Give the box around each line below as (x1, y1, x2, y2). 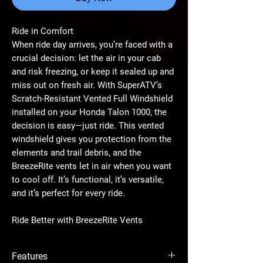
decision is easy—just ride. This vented (12, 120, 164, 131)
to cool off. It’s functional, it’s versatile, (12, 174, 164, 185)
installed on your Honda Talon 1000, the (12, 106, 167, 117)
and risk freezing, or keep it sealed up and (12, 66, 174, 77)
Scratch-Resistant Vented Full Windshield (12, 93, 173, 104)
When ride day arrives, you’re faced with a (12, 39, 173, 50)
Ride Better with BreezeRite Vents (12, 214, 143, 225)
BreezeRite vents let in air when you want (12, 160, 171, 171)
